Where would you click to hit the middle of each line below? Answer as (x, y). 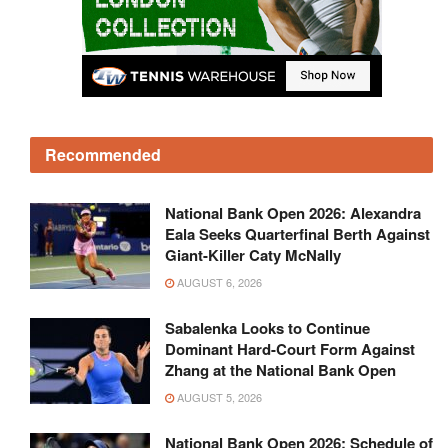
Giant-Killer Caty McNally (253, 255)
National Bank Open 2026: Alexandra (293, 213)
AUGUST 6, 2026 (218, 282)
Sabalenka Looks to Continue (267, 328)
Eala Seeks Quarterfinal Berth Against (297, 234)
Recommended (103, 154)
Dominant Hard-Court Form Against (290, 349)
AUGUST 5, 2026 (218, 397)
